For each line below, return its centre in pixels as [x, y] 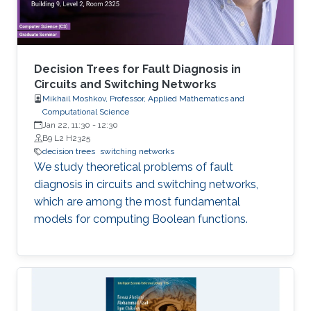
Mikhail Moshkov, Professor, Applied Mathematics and [143, 99]
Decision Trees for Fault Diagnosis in [137, 69]
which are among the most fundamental [137, 202]
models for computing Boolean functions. [141, 219]
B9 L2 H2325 [66, 138]
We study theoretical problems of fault [134, 167]
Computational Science [86, 112]
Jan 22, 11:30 [66, 125]
